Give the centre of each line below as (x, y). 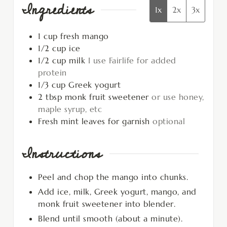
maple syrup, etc (70, 109)
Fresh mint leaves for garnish (94, 121)
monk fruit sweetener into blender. (107, 203)
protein (52, 72)
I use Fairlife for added (132, 60)
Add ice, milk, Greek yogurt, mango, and (117, 191)
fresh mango (85, 36)
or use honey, (178, 97)
